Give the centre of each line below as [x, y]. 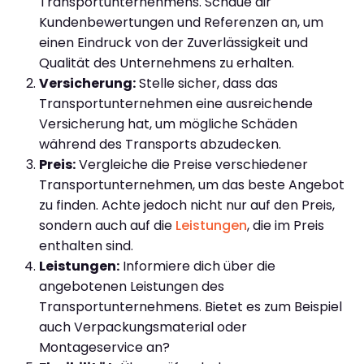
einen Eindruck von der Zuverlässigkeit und [173, 42]
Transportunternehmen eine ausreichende [176, 103]
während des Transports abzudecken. [160, 144]
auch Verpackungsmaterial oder [143, 327]
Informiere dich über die [197, 266]
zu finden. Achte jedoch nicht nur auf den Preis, [187, 205]
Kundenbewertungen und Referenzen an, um [181, 22]
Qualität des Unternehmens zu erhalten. [167, 63]
